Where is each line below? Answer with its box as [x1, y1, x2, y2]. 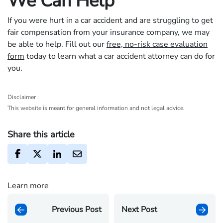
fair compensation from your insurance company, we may [7, 26, 210, 38]
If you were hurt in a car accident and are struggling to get [7, 14, 213, 26]
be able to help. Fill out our [7, 38, 107, 50]
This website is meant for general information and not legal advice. [7, 104, 185, 112]
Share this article [7, 128, 75, 140]
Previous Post [52, 204, 102, 215]
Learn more [7, 180, 49, 191]
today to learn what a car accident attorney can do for [24, 50, 215, 62]
